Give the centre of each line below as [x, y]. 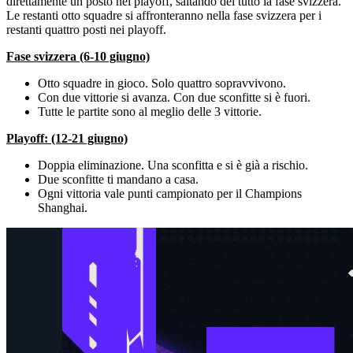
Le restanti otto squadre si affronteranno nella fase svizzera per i [164, 15]
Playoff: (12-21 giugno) [67, 138]
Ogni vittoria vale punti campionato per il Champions [170, 193]
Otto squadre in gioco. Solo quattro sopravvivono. [162, 83]
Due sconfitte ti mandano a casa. [120, 179]
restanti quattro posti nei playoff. [86, 29]
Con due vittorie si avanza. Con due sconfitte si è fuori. [174, 97]
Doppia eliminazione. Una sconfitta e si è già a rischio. [175, 165]
